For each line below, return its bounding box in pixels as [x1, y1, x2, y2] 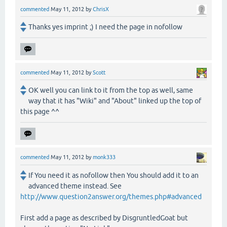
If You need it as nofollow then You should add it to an [28, 171, 199, 179]
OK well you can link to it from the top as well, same [28, 86, 193, 95]
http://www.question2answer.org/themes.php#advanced [20, 192, 202, 201]
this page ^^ [20, 107, 59, 116]
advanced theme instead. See [28, 181, 122, 190]
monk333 [93, 154, 116, 161]
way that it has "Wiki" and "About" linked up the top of [28, 97, 201, 105]
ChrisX [93, 6, 109, 13]
